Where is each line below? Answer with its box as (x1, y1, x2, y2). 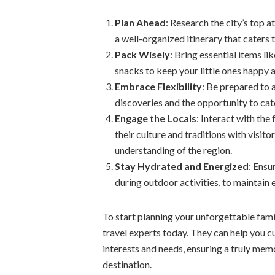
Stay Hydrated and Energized (115, 160, 249, 172)
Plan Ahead (115, 16, 166, 28)
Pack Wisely (115, 48, 170, 60)
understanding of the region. (115, 144, 232, 156)
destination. (103, 258, 152, 270)
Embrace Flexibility (115, 80, 202, 92)
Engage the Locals (115, 112, 196, 124)
